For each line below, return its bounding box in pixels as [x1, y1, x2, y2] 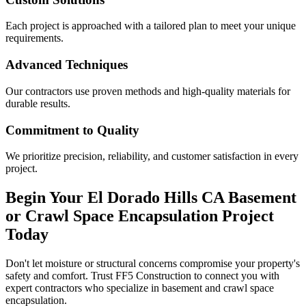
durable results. [5, 97, 70, 109]
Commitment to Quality [5, 122, 139, 137]
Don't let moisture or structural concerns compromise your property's [5, 258, 300, 270]
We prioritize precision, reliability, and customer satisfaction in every [5, 150, 298, 163]
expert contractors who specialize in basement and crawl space [5, 282, 274, 294]
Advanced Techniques [5, 57, 128, 72]
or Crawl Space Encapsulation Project [5, 207, 274, 225]
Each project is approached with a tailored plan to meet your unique [5, 20, 296, 32]
